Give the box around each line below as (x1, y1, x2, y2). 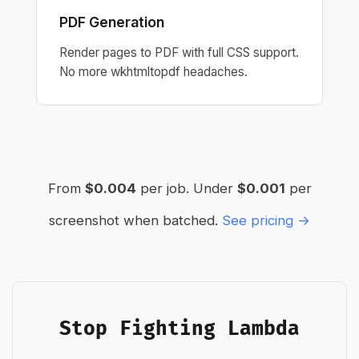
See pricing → (222, 212, 310, 228)
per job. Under (135, 180, 237, 196)
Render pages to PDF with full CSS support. (59, 45, 299, 60)
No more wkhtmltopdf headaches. (59, 64, 248, 79)
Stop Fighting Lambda (59, 317, 300, 341)
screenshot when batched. (49, 212, 218, 228)
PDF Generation (59, 14, 164, 30)
